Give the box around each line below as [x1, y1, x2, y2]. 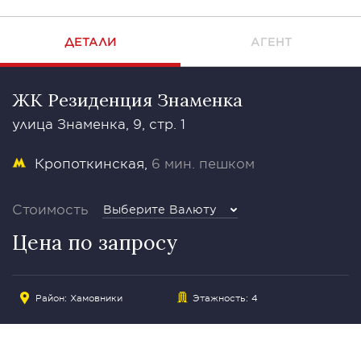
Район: [35, 292, 70, 303]
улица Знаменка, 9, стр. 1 [12, 115, 185, 131]
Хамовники [70, 292, 122, 303]
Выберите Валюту [103, 202, 217, 216]
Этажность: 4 [192, 292, 258, 303]
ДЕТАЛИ [64, 35, 117, 48]
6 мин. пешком [151, 155, 255, 171]
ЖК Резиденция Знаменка [12, 89, 243, 111]
